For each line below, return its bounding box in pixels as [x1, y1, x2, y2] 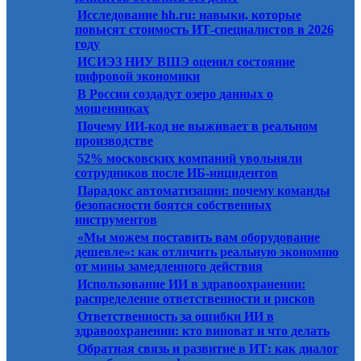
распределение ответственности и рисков [75, 292, 315, 306]
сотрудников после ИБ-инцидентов [75, 166, 278, 180]
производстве [75, 134, 153, 148]
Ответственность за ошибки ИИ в [77, 309, 274, 324]
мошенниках [75, 102, 149, 116]
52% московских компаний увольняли [77, 151, 302, 166]
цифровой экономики [75, 69, 200, 84]
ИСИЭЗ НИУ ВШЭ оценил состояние [77, 55, 295, 69]
